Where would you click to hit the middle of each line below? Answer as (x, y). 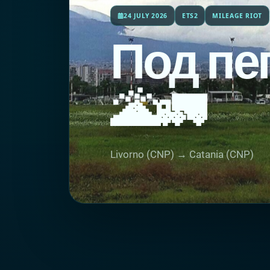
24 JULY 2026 (146, 15)
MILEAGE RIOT (237, 15)
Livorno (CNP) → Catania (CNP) (182, 154)
